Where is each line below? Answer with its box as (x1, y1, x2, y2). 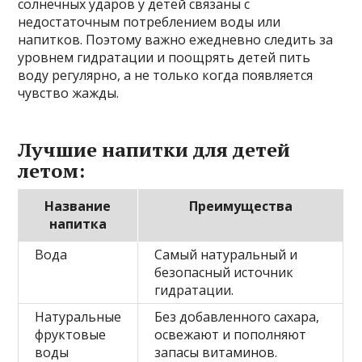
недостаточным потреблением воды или (18, 13, 281, 31)
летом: (18, 158, 86, 183)
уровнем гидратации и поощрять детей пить (18, 48, 311, 66)
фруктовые (35, 326, 107, 343)
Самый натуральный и (154, 246, 298, 263)
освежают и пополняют (154, 326, 307, 343)
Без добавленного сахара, (154, 308, 320, 326)
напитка (48, 215, 107, 233)
